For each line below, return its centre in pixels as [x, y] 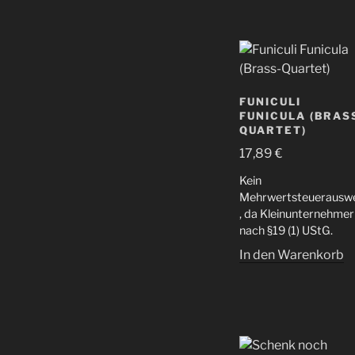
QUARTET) [273, 130]
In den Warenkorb [292, 255]
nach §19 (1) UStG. [286, 231]
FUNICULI [270, 101]
